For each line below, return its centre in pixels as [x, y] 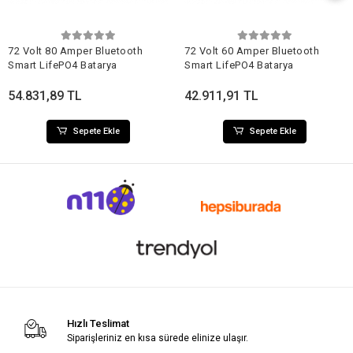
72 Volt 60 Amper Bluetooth [252, 50]
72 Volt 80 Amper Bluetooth [75, 50]
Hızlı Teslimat [98, 324]
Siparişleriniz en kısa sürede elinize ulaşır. [157, 338]
